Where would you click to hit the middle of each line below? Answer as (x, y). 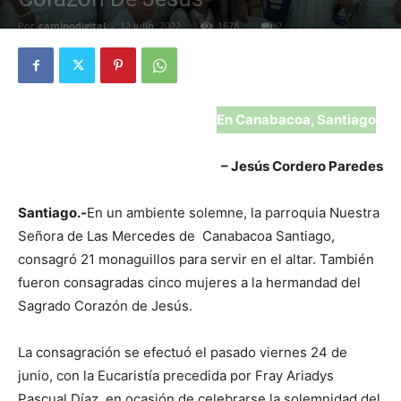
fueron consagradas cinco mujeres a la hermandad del (189, 283)
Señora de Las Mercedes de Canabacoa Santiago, (176, 236)
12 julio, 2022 (150, 26)
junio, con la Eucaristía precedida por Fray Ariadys (176, 376)
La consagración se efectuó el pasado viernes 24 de (183, 353)
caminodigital (72, 26)
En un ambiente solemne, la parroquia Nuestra (233, 213)
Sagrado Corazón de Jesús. (105, 306)
